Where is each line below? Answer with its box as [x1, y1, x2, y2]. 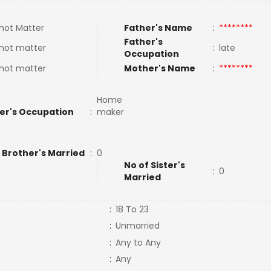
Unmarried [115, 220, 160, 232]
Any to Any [115, 237, 161, 249]
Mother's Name [123, 62, 197, 74]
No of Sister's [123, 159, 185, 171]
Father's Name [123, 22, 192, 34]
